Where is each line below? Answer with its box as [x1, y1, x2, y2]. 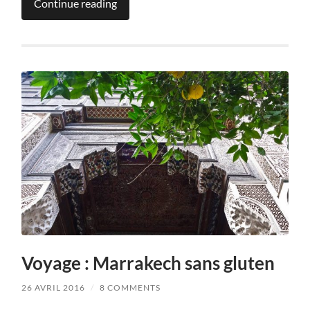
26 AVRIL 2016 [21, 282, 86, 293]
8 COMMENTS [100, 282, 161, 293]
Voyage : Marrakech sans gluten [21, 252, 275, 275]
